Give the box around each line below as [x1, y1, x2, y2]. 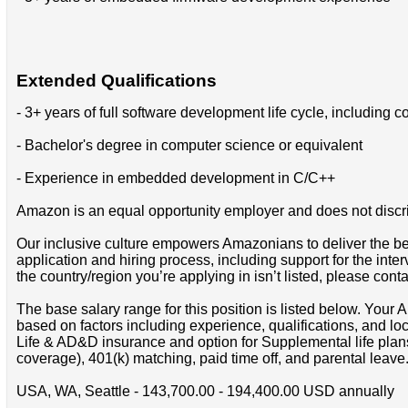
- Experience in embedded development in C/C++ [15, 170, 335, 187]
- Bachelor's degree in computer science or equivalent [15, 138, 362, 154]
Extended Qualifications [15, 71, 217, 91]
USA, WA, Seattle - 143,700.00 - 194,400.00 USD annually [15, 383, 394, 400]
